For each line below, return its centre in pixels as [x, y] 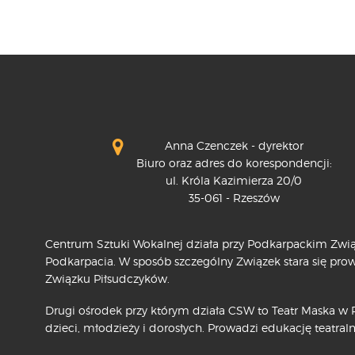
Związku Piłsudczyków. [107, 278]
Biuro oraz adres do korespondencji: [234, 162]
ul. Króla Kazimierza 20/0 [234, 180]
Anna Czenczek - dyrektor [234, 145]
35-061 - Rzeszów [234, 197]
